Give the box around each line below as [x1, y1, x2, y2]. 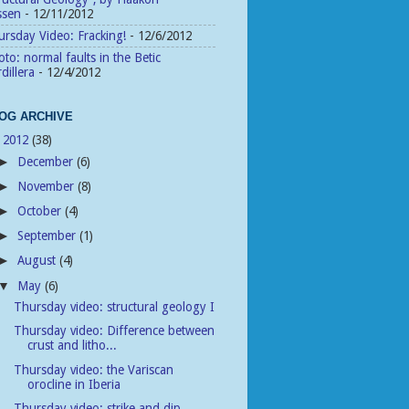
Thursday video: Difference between [13, 323, 215, 339]
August [17, 253, 60, 268]
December [17, 153, 78, 169]
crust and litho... [26, 338, 117, 353]
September [17, 228, 80, 244]
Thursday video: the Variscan [13, 362, 173, 377]
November [17, 179, 79, 194]
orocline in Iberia [26, 376, 121, 392]
